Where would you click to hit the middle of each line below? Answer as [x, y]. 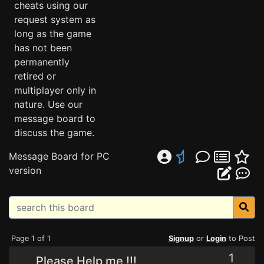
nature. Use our [48, 104]
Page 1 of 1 [31, 238]
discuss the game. [54, 133]
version [25, 170]
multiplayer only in [55, 90]
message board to [55, 118]
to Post [241, 238]
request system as [55, 19]
